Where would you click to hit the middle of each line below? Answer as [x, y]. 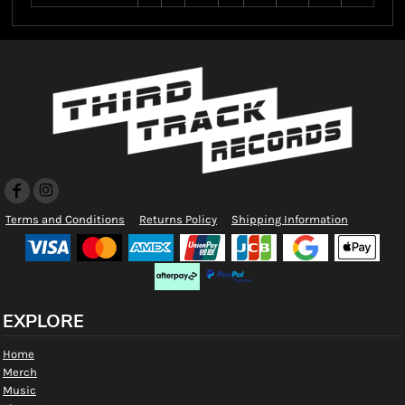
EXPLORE [43, 321]
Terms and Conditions [65, 219]
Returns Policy [178, 219]
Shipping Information [290, 219]
